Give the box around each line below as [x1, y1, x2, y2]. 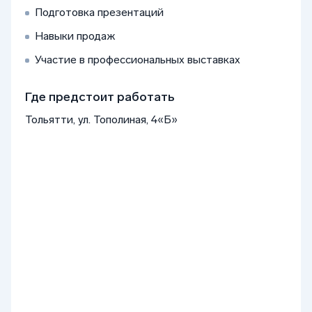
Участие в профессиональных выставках [35, 53, 240, 66]
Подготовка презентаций [35, 6, 166, 19]
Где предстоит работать [25, 89, 175, 104]
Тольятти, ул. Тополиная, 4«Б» [25, 113, 178, 126]
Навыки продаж [35, 29, 118, 42]
